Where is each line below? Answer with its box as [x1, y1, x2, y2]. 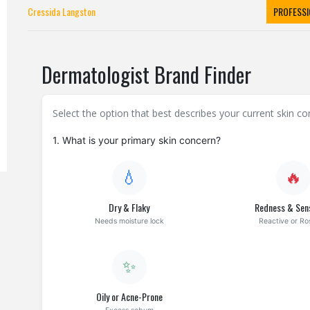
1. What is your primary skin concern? [52, 134, 221, 147]
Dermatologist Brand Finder [41, 59, 251, 91]
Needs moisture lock [94, 217, 164, 226]
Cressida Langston [27, 4, 95, 19]
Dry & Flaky [109, 200, 150, 215]
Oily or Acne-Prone [95, 289, 163, 304]
